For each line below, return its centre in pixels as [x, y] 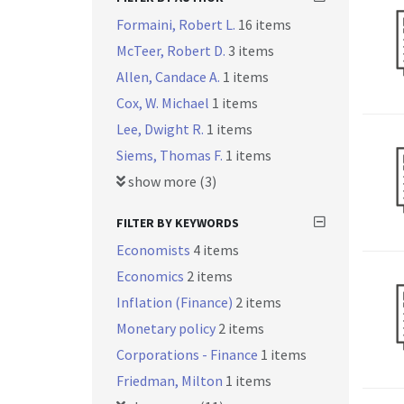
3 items [251, 50]
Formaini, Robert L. [177, 24]
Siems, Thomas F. [171, 155]
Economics [151, 276]
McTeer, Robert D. [172, 50]
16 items [265, 24]
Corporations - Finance [188, 354]
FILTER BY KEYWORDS [178, 223]
